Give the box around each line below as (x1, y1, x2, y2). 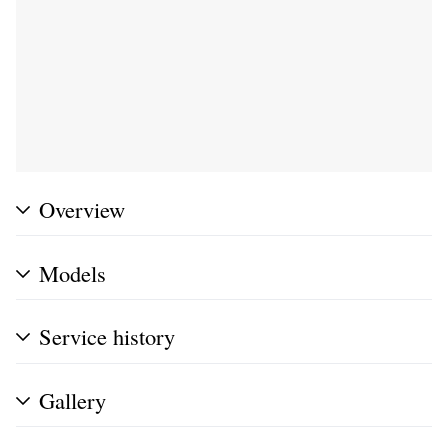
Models (39, 257, 106, 288)
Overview (39, 193, 125, 224)
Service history (39, 321, 175, 352)
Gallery (39, 385, 106, 416)
